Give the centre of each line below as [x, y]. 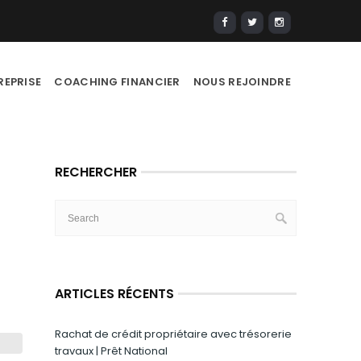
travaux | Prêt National [111, 351]
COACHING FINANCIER [117, 82]
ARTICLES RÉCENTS [114, 294]
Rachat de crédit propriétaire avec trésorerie [173, 334]
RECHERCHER [96, 172]
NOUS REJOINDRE [242, 82]
